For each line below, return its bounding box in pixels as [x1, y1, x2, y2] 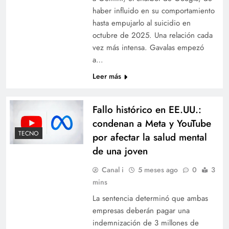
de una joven [92, 144, 148, 158]
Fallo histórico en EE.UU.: [92, 102, 201, 117]
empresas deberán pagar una [92, 204, 190, 216]
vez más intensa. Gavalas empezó [92, 41, 204, 53]
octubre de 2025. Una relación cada [92, 29, 213, 41]
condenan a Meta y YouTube [92, 116, 211, 130]
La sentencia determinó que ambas [92, 192, 208, 204]
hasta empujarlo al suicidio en [92, 17, 191, 29]
